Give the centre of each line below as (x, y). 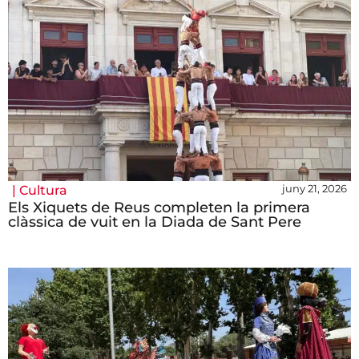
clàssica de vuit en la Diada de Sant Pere (155, 222)
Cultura (43, 191)
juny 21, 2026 (315, 189)
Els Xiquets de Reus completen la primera (159, 208)
